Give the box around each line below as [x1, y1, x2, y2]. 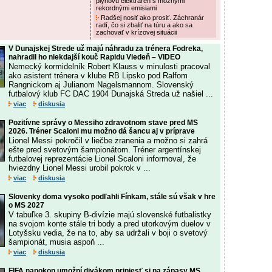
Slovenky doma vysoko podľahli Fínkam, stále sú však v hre [8, 192, 216, 201]
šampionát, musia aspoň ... [8, 237, 104, 246]
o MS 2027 [8, 201, 44, 209]
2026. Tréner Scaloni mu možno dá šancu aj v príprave [8, 127, 195, 135]
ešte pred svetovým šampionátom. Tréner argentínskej [8, 145, 201, 154]
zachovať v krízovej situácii [96, 29, 178, 36]
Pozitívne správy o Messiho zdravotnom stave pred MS [8, 118, 198, 127]
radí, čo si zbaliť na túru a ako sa [96, 21, 192, 29]
